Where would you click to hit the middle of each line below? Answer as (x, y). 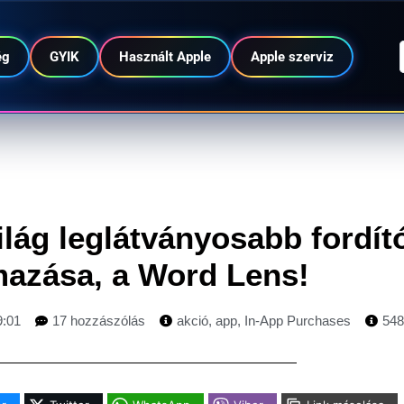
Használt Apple (165, 57)
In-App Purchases (298, 320)
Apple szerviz (293, 57)
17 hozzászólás (99, 320)
